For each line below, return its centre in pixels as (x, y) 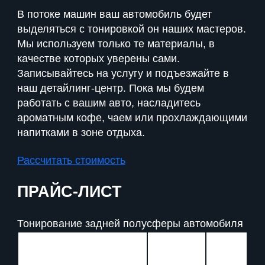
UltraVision (177, 255)
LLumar (227, 240)
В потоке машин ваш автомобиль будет (114, 14)
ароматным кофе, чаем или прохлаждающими (132, 117)
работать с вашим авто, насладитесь (109, 103)
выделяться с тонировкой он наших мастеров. (132, 29)
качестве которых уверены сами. (98, 58)
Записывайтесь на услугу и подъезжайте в (123, 73)
